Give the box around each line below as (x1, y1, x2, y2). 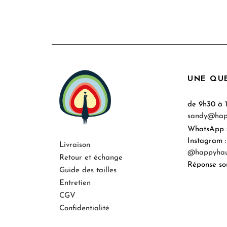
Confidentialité (59, 204, 109, 212)
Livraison (59, 141, 90, 149)
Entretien (59, 179, 91, 187)
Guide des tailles (59, 166, 117, 174)
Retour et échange (59, 154, 123, 162)
